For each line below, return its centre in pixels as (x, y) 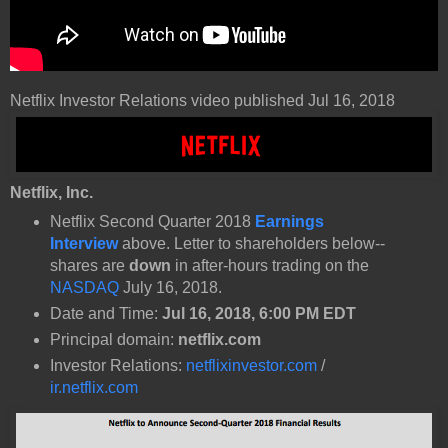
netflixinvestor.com (251, 366)
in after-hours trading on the (269, 266)
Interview (83, 244)
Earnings (289, 222)
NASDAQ (84, 288)
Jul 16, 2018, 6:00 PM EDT (258, 314)
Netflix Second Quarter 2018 (152, 222)
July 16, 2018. (170, 288)
